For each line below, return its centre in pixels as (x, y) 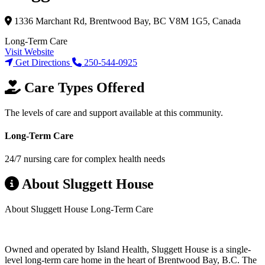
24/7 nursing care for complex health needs (85, 159)
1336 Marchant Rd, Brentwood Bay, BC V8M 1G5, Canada (126, 21)
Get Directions (43, 62)
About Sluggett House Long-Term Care (79, 209)
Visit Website (29, 51)
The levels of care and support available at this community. (114, 112)
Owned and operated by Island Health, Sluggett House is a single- (128, 250)
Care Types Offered (83, 87)
